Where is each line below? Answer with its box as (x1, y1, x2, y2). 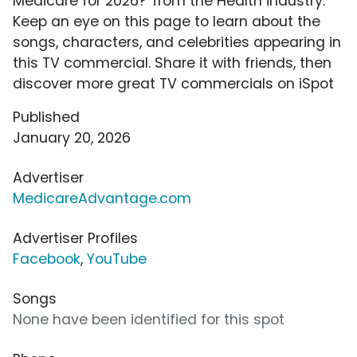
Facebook (13, 249, 80, 269)
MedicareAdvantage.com (13, 189, 191, 209)
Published (13, 108, 80, 127)
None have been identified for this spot (13, 310, 284, 330)
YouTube (87, 249, 147, 269)
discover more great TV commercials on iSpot (13, 74, 334, 94)
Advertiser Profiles (13, 229, 138, 249)
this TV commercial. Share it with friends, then (13, 53, 331, 73)
